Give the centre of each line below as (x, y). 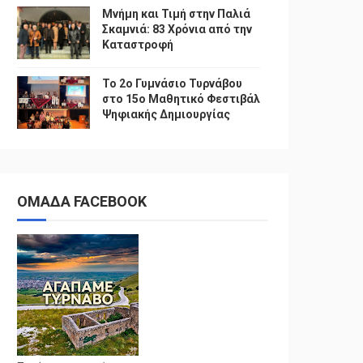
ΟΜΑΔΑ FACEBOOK (82, 201)
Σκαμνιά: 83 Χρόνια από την (177, 29)
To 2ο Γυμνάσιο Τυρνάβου (172, 83)
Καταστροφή (138, 45)
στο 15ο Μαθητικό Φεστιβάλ (181, 99)
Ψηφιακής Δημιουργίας (166, 114)
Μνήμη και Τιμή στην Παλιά (176, 14)
